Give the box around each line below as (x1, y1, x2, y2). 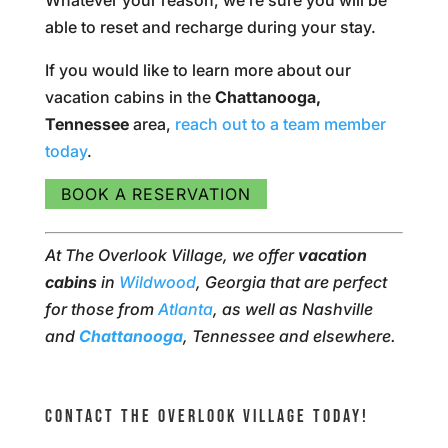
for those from (44, 299, 158, 319)
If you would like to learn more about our (44, 60, 351, 80)
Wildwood (118, 272, 196, 292)
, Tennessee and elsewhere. (182, 326, 396, 346)
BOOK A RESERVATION (60, 184, 251, 204)
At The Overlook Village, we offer (44, 245, 298, 265)
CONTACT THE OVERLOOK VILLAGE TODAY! (44, 406, 369, 427)
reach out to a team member (174, 114, 386, 134)
